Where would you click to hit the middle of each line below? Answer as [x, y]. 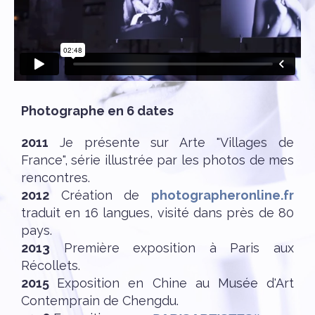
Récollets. [52, 265]
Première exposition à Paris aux [172, 247]
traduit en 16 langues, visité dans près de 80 [157, 212]
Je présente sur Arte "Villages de [171, 142]
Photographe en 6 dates [97, 110]
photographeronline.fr [223, 195]
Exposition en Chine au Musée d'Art [176, 283]
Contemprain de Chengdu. [100, 300]
